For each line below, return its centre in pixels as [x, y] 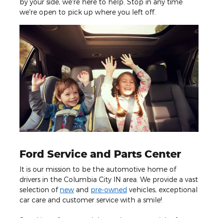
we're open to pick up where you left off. [88, 12]
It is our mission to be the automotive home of [98, 169]
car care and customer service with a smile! [91, 200]
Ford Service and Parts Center [100, 154]
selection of [40, 189]
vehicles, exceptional [162, 189]
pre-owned [109, 189]
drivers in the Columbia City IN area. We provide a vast [109, 179]
